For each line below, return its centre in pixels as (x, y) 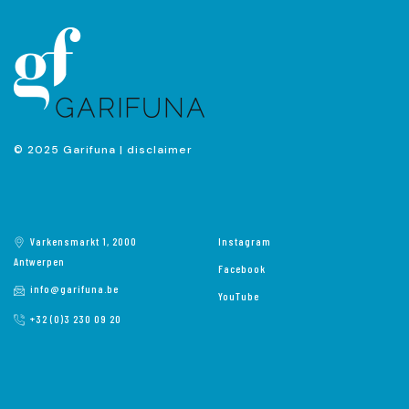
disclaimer (160, 149)
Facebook (242, 268)
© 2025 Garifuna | (70, 149)
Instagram (245, 241)
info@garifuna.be (74, 289)
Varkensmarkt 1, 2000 (84, 241)
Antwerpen (39, 262)
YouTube (239, 295)
